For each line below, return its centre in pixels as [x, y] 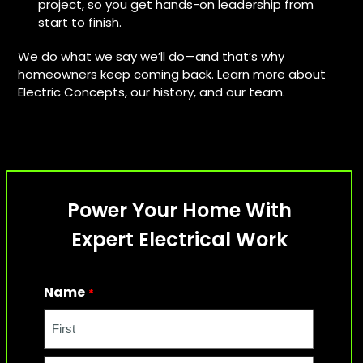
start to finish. [80, 22]
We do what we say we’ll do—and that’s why [152, 56]
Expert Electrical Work [179, 239]
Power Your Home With [179, 210]
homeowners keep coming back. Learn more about [172, 74]
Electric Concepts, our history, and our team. [152, 92]
